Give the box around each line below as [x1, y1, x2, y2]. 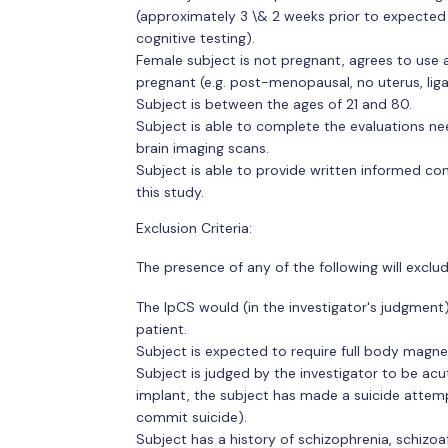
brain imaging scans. [135, 138, 269, 157]
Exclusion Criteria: [135, 218, 252, 237]
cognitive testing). [135, 28, 255, 47]
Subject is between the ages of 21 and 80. [135, 94, 412, 113]
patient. [135, 319, 187, 338]
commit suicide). [135, 407, 247, 426]
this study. [135, 182, 204, 201]
